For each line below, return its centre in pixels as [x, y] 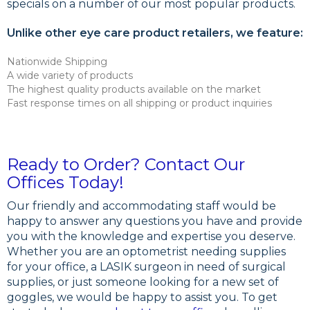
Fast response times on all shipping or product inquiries [139, 103]
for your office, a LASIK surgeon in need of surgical [146, 266]
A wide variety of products [70, 75]
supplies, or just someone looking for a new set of [143, 282]
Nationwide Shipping [57, 61]
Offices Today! [65, 182]
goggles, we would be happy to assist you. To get [142, 297]
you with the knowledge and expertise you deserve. [151, 236]
